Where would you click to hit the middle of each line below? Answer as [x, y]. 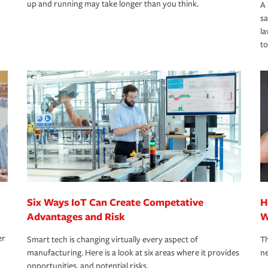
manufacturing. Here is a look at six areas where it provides [133, 253]
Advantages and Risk [76, 217]
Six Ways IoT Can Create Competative [115, 202]
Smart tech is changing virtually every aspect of [112, 240]
